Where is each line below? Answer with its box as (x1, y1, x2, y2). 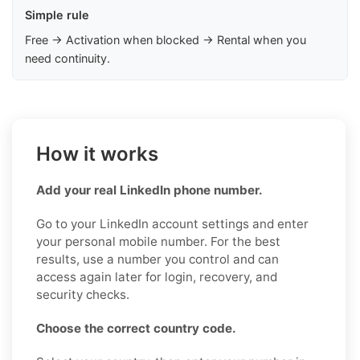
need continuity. (25, 51, 110, 65)
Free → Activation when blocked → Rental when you (25, 32, 306, 47)
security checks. (36, 286, 129, 302)
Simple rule (25, 7, 89, 22)
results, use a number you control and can (36, 251, 279, 267)
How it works (36, 141, 158, 166)
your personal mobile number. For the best (36, 233, 280, 249)
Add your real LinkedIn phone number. (36, 182, 263, 198)
